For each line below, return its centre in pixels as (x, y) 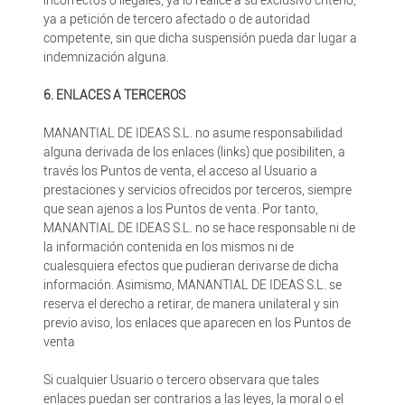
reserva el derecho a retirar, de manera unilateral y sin (191, 304)
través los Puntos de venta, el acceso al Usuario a (180, 171)
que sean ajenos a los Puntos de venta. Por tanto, (180, 209)
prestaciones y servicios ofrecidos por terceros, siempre (197, 190)
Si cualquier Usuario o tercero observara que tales (181, 380)
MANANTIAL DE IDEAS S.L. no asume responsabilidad (193, 133)
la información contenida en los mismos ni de (168, 247)
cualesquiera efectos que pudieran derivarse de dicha (191, 266)
